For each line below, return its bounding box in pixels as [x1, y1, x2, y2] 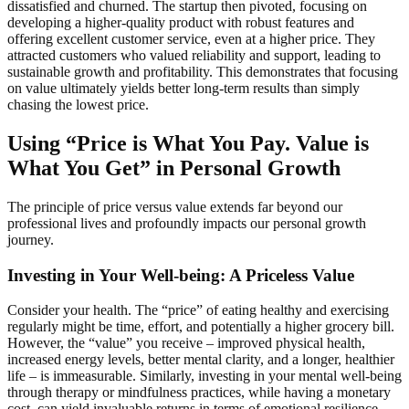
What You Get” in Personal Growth [7, 155, 341, 180]
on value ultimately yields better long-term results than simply [7, 79, 360, 96]
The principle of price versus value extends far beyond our [7, 198, 342, 215]
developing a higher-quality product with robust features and [7, 14, 354, 30]
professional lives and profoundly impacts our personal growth [7, 215, 366, 231]
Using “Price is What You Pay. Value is [7, 131, 369, 155]
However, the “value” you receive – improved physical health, [7, 335, 365, 351]
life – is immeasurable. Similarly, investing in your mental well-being [7, 368, 402, 384]
